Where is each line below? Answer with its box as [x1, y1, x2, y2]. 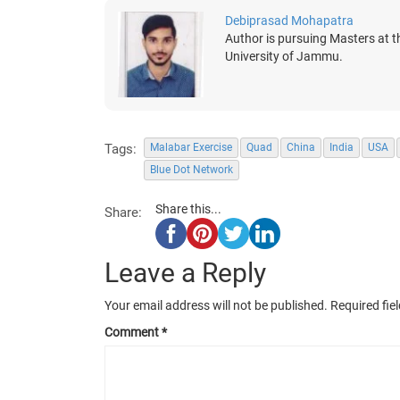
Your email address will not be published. [104, 298, 328, 313]
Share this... [155, 202, 221, 217]
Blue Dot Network [150, 163, 233, 177]
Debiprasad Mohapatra [225, 13, 354, 29]
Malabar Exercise [150, 141, 232, 154]
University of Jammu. [225, 49, 343, 64]
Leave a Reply [104, 257, 266, 289]
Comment [104, 325, 162, 340]
